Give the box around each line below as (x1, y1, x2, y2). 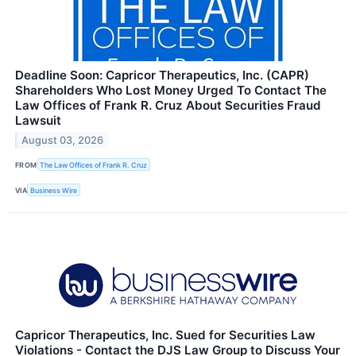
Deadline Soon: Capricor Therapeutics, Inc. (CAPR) (15, 68, 309, 83)
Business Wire (30, 185, 78, 195)
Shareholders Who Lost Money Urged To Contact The (15, 83, 327, 99)
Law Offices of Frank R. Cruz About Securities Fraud (15, 98, 321, 114)
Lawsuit (15, 113, 61, 129)
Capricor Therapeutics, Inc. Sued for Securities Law (15, 327, 315, 343)
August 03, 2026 (21, 133, 104, 146)
